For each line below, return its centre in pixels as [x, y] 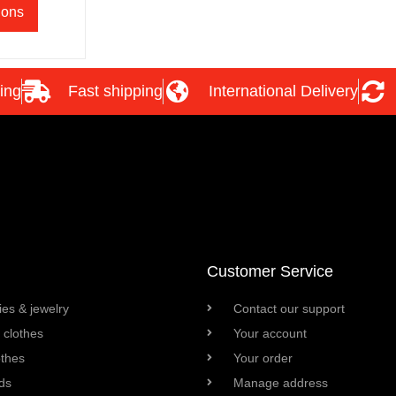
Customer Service [270, 271]
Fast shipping [115, 91]
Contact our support [289, 308]
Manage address [281, 382]
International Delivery [283, 91]
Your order [263, 358]
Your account [270, 333]
